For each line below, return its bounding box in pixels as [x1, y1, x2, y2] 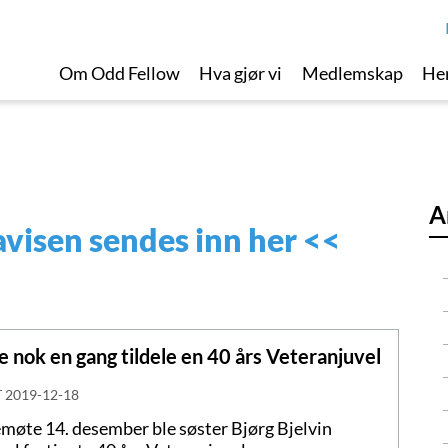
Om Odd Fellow [58, 62, 180, 84]
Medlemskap [301, 62, 403, 84]
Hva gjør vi [199, 62, 283, 84]
